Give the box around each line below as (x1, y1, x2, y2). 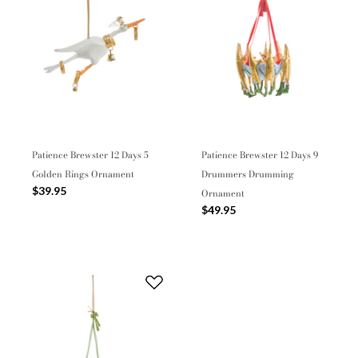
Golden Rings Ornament (32, 166, 134, 181)
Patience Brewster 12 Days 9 (201, 147, 318, 162)
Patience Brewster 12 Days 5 (32, 147, 149, 162)
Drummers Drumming (201, 166, 294, 181)
